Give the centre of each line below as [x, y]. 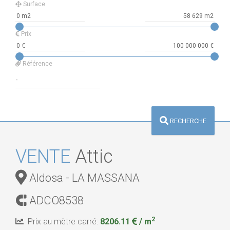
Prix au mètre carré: [62, 222]
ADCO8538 [55, 201]
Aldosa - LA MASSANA [83, 178]
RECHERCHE [187, 121]
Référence [37, 64]
